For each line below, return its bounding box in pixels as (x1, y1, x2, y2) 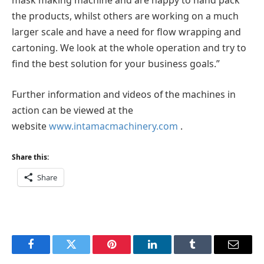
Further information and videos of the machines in (12, 87, 236, 101)
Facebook (29, 247, 71, 259)
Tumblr (192, 247, 223, 259)
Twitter (70, 247, 101, 259)
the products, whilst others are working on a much (12, 9, 239, 23)
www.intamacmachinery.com (49, 119, 178, 133)
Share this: (12, 152, 49, 163)
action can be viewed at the (12, 103, 133, 117)
